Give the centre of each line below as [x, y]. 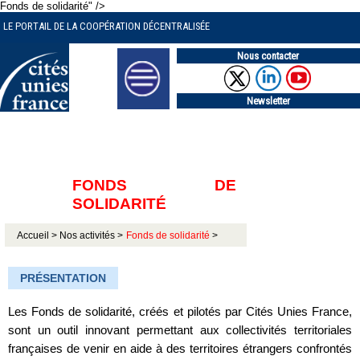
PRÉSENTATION [63, 278]
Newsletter [268, 100]
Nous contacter [268, 56]
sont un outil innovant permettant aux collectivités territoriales [180, 330]
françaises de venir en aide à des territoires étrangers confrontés [180, 349]
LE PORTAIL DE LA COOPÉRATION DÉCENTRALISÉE [106, 26]
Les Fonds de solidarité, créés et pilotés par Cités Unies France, [180, 312]
